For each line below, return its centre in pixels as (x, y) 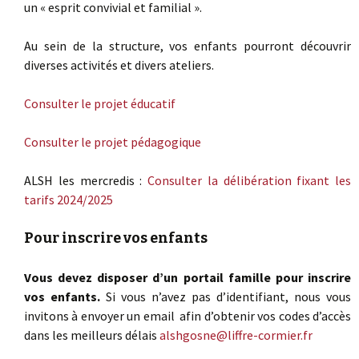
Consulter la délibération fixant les (249, 180)
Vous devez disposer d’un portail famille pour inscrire (188, 277)
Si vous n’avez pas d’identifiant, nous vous (226, 296)
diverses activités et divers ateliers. (119, 65)
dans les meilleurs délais (92, 335)
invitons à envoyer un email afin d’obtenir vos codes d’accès (188, 316)
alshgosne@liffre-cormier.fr (236, 335)
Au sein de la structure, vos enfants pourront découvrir (188, 46)
